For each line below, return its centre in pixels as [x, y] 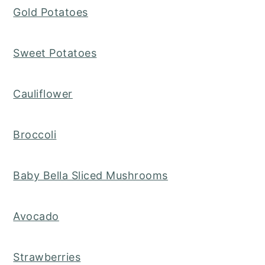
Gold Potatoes [51, 12]
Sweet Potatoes [55, 53]
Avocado [36, 216]
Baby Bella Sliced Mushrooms [91, 176]
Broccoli [35, 135]
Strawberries [47, 257]
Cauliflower [43, 94]
